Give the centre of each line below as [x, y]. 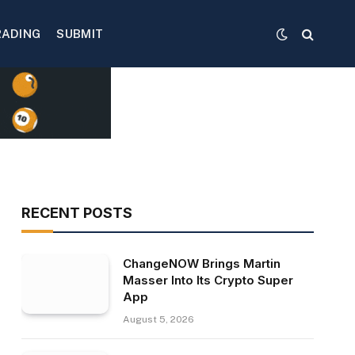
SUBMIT [80, 33]
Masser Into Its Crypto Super [208, 280]
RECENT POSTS [76, 213]
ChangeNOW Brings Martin [201, 263]
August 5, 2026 [158, 319]
